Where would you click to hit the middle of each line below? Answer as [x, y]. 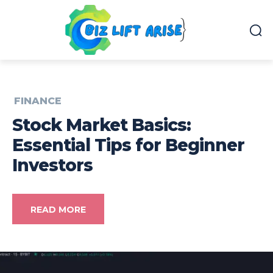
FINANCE [38, 101]
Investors [52, 165]
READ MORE [58, 210]
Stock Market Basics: [101, 125]
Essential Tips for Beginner [128, 145]
